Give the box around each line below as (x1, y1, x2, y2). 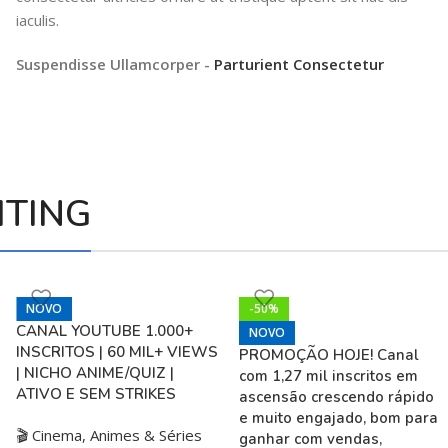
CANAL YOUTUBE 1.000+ (16, 320, 194, 341)
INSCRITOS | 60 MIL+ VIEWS (16, 341, 219, 362)
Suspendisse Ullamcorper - (16, 53, 215, 74)
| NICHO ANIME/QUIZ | (16, 362, 175, 383)
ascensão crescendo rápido (238, 386, 434, 407)
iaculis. (16, 9, 60, 30)
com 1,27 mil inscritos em (238, 365, 418, 386)
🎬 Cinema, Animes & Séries (16, 424, 203, 445)
